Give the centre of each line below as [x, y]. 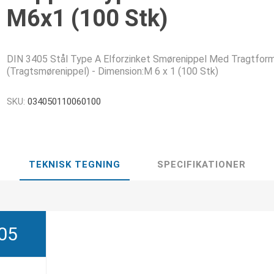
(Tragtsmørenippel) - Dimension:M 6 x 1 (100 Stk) [113, 71]
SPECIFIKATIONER [201, 165]
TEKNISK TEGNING [74, 165]
